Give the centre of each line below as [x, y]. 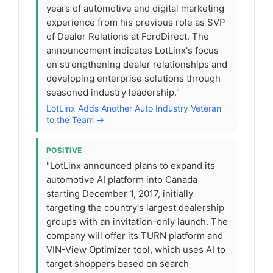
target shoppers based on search [118, 264]
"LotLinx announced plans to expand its [131, 165]
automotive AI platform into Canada [122, 179]
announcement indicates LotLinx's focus [133, 50]
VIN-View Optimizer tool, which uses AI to [136, 250]
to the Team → [75, 120]
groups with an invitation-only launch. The [137, 222]
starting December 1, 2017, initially [120, 193]
